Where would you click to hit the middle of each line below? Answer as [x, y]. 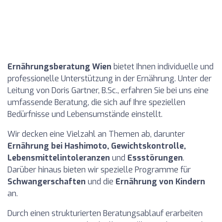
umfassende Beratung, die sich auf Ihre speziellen [96, 102]
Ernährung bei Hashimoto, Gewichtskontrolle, [97, 146]
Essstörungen [155, 158]
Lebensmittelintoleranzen [59, 158]
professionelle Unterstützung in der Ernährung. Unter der [110, 79]
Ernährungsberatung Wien [59, 67]
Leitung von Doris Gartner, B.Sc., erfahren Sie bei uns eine [108, 90]
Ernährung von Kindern [160, 182]
